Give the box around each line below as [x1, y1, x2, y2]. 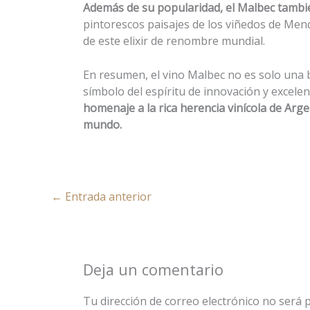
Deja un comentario [83, 259, 224, 280]
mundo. [83, 117, 122, 133]
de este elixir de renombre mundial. [83, 33, 265, 48]
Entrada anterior [62, 189, 152, 205]
